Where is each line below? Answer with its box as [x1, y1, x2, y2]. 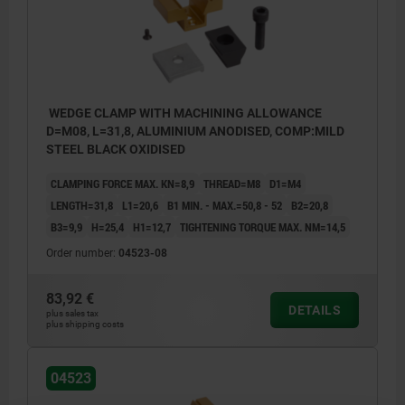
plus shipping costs [46, 319, 124, 330]
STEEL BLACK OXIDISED [46, 142, 185, 157]
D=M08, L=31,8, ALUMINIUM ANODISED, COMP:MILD [46, 124, 344, 139]
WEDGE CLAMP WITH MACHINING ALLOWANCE [46, 106, 322, 121]
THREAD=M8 [203, 175, 260, 193]
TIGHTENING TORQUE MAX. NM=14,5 [180, 219, 345, 236]
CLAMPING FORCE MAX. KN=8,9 [51, 175, 194, 193]
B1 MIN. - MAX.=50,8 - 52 [167, 197, 282, 214]
